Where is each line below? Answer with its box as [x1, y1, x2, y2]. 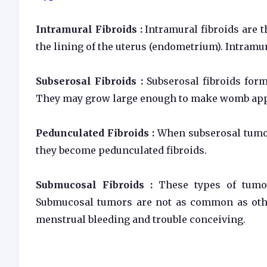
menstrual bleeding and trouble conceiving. [36, 213, 246, 225]
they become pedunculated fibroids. [36, 144, 207, 156]
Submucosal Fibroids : [36, 179, 159, 191]
